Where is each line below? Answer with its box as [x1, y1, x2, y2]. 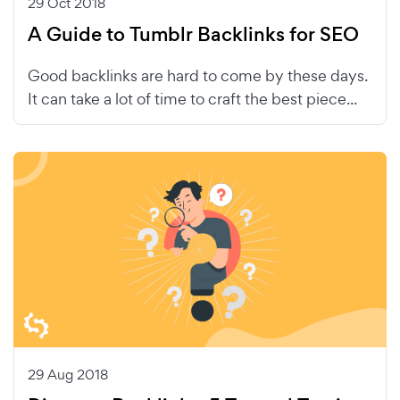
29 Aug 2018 [28, 365, 108, 384]
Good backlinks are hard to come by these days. [28, 65, 368, 87]
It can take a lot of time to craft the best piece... [28, 88, 357, 110]
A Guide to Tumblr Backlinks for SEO [28, 21, 359, 49]
